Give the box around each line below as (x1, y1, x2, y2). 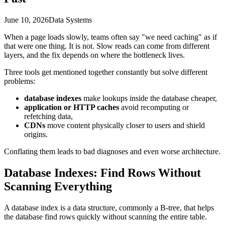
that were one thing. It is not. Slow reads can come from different (4, 41, 209, 50)
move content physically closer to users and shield (45, 121, 205, 130)
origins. (24, 130, 48, 139)
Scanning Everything (4, 179, 112, 193)
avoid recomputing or (119, 102, 189, 111)
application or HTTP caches (24, 102, 119, 111)
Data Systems (49, 15, 92, 24)
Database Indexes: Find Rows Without (4, 166, 201, 179)
